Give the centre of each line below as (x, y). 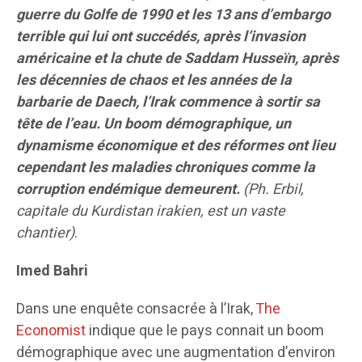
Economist (51, 331)
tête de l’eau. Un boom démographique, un (154, 124)
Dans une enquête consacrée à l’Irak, (136, 309)
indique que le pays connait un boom (205, 331)
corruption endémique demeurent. (130, 190)
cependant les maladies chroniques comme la (166, 168)
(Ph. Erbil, (274, 190)
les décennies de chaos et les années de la (154, 81)
